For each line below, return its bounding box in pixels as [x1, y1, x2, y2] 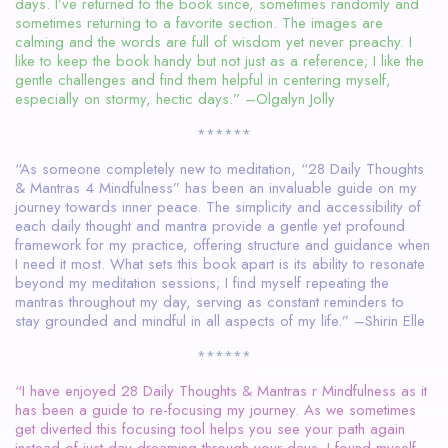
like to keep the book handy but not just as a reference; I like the [15, 49, 424, 72]
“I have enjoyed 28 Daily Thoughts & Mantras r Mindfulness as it [15, 379, 427, 402]
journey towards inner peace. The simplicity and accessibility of [15, 195, 421, 218]
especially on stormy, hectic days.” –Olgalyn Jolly [15, 87, 335, 110]
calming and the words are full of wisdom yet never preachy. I [15, 30, 412, 53]
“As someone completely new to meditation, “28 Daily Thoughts [15, 157, 424, 180]
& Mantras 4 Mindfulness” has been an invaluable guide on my [15, 176, 417, 199]
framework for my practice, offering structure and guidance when [15, 233, 430, 256]
